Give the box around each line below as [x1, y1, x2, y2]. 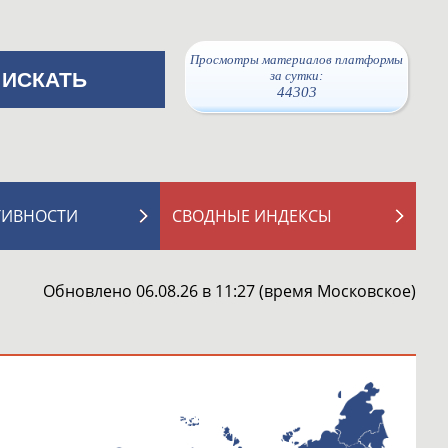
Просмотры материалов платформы [190, 52, 403, 67]
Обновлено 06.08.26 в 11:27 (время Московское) [43, 280, 416, 302]
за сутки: [270, 68, 323, 83]
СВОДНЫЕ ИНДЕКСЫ [172, 205, 332, 227]
